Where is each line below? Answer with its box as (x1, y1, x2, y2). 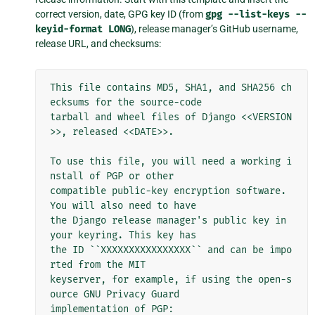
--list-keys (228, 8, 290, 21)
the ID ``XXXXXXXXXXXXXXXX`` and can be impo (50, 244, 292, 257)
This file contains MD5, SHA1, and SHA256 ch (50, 82, 292, 94)
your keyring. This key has (50, 229, 196, 242)
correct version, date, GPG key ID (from (35, 8, 205, 20)
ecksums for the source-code (50, 96, 202, 109)
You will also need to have (50, 200, 196, 212)
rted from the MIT (50, 259, 146, 271)
